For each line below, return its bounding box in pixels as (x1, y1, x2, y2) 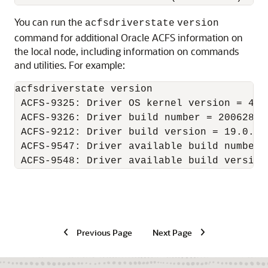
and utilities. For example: (14, 59, 125, 71)
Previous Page (76, 227, 132, 237)
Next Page (152, 227, 192, 237)
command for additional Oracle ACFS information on (14, 31, 243, 44)
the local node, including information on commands (14, 45, 239, 57)
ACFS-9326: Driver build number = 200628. (15, 112, 260, 123)
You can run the (14, 16, 85, 28)
